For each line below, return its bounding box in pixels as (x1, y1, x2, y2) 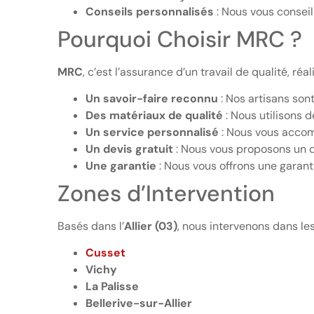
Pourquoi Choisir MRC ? (57, 24, 302, 54)
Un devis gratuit (86, 142, 173, 157)
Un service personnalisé (86, 125, 219, 140)
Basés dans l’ (57, 219, 124, 234)
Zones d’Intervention (57, 179, 275, 209)
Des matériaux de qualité (86, 108, 223, 123)
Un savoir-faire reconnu (86, 91, 218, 107)
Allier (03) (124, 219, 177, 234)
